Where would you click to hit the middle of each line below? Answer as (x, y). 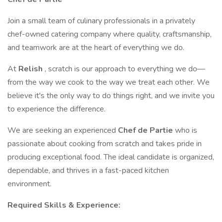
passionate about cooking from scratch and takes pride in (105, 144)
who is (186, 130)
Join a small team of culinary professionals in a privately (101, 21)
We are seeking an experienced (63, 130)
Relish (31, 69)
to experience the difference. (56, 109)
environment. (29, 184)
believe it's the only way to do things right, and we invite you (111, 96)
